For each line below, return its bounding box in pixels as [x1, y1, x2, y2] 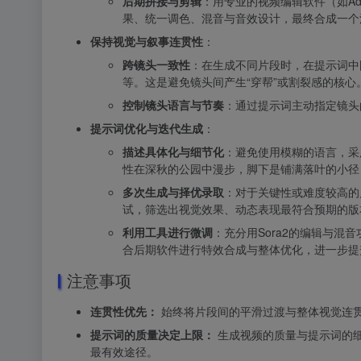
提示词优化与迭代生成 [90, 120, 203, 137]
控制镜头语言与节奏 [122, 97, 224, 114]
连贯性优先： [90, 303, 158, 320]
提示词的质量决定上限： [90, 326, 214, 343]
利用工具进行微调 [122, 224, 213, 241]
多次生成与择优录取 [122, 184, 224, 201]
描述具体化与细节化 [122, 143, 224, 160]
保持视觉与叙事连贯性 [90, 33, 203, 50]
